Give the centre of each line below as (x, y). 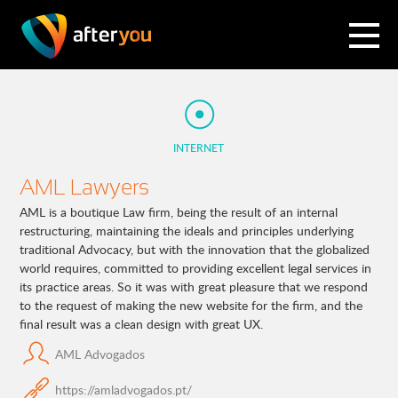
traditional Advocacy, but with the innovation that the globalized (195, 249)
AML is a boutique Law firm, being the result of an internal (179, 212)
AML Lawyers (85, 188)
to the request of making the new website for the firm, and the (191, 305)
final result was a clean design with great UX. (142, 324)
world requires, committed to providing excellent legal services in (196, 268)
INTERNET (199, 147)
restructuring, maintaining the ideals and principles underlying (187, 231)
